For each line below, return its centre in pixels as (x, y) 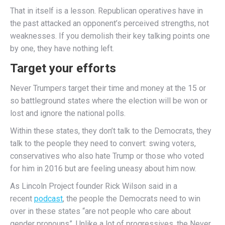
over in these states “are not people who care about (100, 211)
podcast (48, 199)
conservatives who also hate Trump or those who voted (107, 156)
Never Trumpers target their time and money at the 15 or (108, 88)
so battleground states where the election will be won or (109, 101)
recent (22, 199)
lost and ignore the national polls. (68, 113)
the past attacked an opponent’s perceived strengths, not (109, 23)
